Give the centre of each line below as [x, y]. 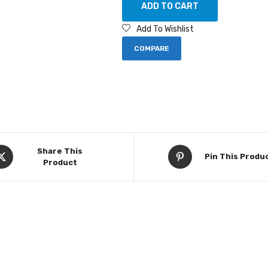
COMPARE [152, 48]
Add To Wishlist [165, 29]
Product [60, 162]
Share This [60, 151]
